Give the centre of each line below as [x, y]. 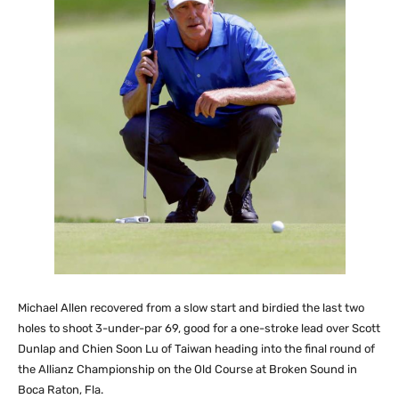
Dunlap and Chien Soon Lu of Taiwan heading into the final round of [196, 348]
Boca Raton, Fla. [61, 389]
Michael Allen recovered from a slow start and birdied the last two [191, 307]
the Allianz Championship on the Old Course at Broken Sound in [187, 369]
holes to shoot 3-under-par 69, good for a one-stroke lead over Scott [199, 328]
